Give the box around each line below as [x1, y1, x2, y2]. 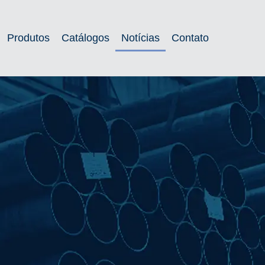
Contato [172, 32, 209, 44]
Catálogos [62, 32, 110, 44]
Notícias [121, 32, 160, 44]
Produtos [7, 32, 50, 44]
